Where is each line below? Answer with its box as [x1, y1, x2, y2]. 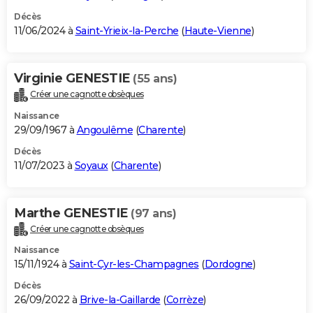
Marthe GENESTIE [14, 205, 131, 221]
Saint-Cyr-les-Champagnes [68, 258, 199, 271]
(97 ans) [131, 206, 176, 220]
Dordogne [204, 258, 253, 271]
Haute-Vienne [184, 24, 252, 37]
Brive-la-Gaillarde [79, 293, 161, 307]
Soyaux [74, 159, 108, 172]
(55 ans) [133, 71, 177, 85]
